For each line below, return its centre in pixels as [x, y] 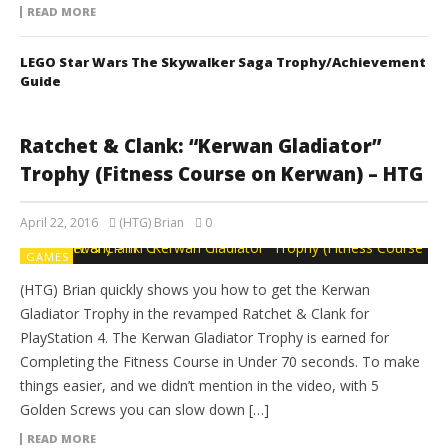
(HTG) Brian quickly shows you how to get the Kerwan [195, 290]
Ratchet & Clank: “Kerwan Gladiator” [200, 146]
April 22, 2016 [59, 223]
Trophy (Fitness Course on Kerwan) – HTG [221, 174]
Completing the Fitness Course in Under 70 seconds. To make [220, 362]
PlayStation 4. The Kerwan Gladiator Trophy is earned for [204, 338]
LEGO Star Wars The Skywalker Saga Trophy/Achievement [223, 62]
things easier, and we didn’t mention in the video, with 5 [199, 386]
